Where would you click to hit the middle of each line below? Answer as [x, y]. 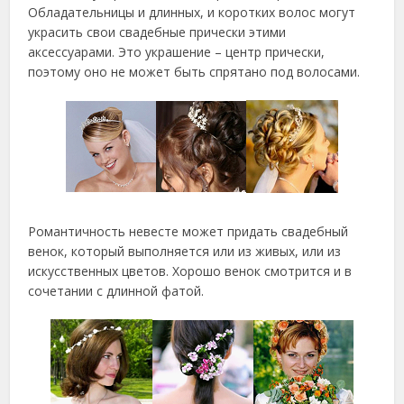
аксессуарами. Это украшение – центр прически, [177, 52]
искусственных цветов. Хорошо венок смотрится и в [190, 271]
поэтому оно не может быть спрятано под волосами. [194, 72]
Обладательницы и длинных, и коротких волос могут [192, 12]
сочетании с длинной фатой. [116, 291]
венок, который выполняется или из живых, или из [185, 251]
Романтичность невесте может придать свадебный [188, 231]
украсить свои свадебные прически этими [157, 32]
